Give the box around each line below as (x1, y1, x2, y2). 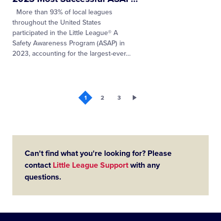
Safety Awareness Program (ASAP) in (12, 39, 125, 47)
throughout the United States (12, 18, 101, 27)
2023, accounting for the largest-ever (12, 49, 126, 58)
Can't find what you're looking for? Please (25, 148, 172, 158)
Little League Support (53, 160, 128, 170)
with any (128, 160, 160, 170)
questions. (25, 172, 61, 182)
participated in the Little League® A (12, 29, 118, 37)
